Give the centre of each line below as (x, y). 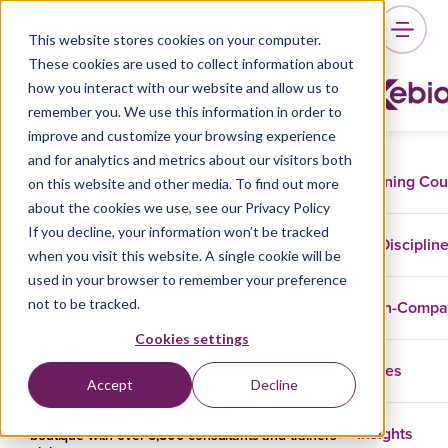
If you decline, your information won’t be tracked (178, 231)
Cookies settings (192, 339)
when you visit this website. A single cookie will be (184, 255)
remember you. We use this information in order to (185, 111)
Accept (110, 385)
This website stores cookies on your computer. (174, 39)
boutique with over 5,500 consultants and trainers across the (217, 435)
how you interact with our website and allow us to (183, 87)
